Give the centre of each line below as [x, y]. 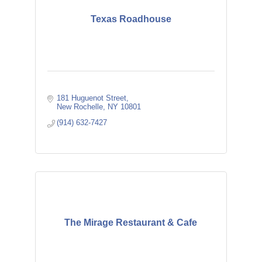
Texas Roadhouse [131, 19]
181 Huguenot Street [92, 98]
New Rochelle [80, 107]
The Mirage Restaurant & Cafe [131, 223]
